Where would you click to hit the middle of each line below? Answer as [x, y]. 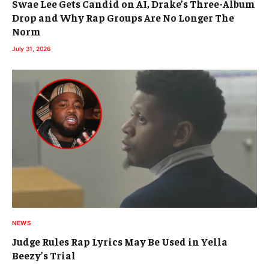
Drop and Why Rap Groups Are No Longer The [123, 18]
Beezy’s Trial [44, 255]
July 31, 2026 [31, 49]
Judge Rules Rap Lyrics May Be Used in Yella [120, 241]
